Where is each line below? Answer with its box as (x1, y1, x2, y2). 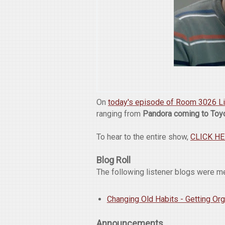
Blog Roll (96, 155, 131, 165)
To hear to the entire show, (96, 132, 190, 142)
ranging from (96, 109, 143, 119)
